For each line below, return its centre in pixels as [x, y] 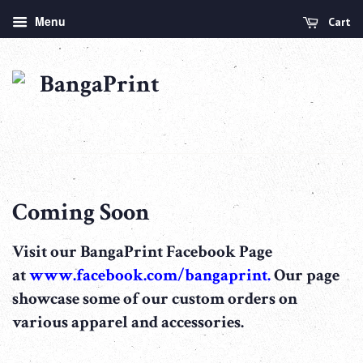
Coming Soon [81, 212]
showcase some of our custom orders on [155, 298]
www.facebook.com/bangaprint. [152, 275]
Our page [307, 275]
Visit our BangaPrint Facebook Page [142, 251]
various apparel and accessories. [128, 322]
